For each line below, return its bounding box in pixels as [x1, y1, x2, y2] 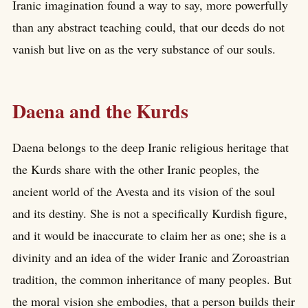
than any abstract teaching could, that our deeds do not [12, 19, 285, 36]
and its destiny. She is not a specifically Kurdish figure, [12, 204, 287, 221]
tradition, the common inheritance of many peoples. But [12, 270, 291, 287]
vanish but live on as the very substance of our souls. [12, 41, 276, 58]
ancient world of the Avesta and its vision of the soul [12, 182, 275, 199]
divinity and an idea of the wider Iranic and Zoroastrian [12, 248, 289, 265]
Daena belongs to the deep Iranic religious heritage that [12, 138, 289, 155]
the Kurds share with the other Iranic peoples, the [12, 160, 259, 177]
